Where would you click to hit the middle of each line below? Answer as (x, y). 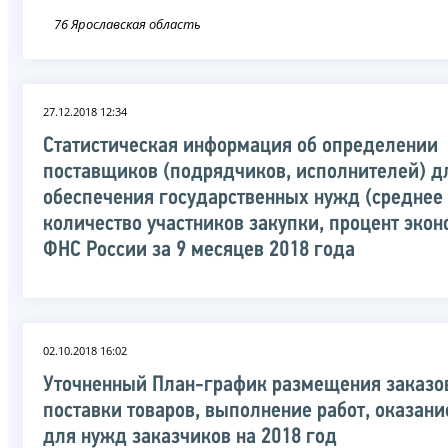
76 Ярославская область (127, 23)
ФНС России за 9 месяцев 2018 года (199, 250)
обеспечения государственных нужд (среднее (243, 198)
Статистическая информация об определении (240, 146)
